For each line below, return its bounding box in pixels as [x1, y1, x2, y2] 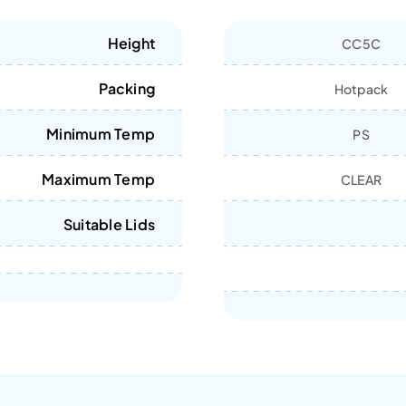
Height [107, 34, 156, 53]
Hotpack [333, 81, 389, 97]
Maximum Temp [42, 169, 156, 188]
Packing [99, 79, 156, 98]
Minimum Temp [46, 124, 156, 143]
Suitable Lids [63, 215, 156, 234]
